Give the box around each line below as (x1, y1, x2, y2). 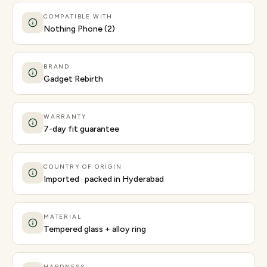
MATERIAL (44, 212, 82, 221)
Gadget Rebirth (44, 73, 103, 84)
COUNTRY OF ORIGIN (44, 162, 122, 170)
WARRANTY (44, 112, 87, 120)
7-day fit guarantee (44, 123, 119, 134)
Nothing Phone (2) (44, 23, 115, 34)
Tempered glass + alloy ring (44, 223, 146, 234)
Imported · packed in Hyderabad (44, 173, 164, 184)
